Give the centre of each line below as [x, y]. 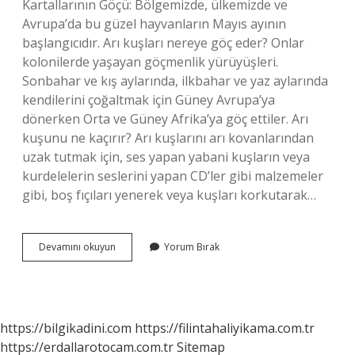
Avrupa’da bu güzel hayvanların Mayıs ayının [154, 24]
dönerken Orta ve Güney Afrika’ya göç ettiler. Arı [165, 119]
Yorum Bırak [192, 247]
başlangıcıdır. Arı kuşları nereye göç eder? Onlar [163, 43]
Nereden [135, 275]
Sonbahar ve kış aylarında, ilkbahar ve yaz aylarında [175, 81]
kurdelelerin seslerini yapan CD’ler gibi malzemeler [173, 176]
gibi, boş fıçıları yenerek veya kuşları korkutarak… [169, 195]
